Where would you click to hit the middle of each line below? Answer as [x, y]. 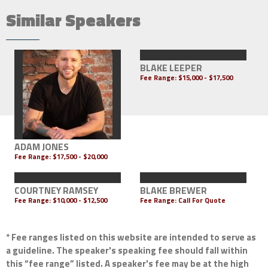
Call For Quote [202, 200]
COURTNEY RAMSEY [57, 191]
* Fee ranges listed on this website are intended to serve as [131, 237]
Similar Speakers [73, 20]
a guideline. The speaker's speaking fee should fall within [127, 251]
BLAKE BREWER [174, 191]
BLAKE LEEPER [171, 68]
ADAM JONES [42, 147]
